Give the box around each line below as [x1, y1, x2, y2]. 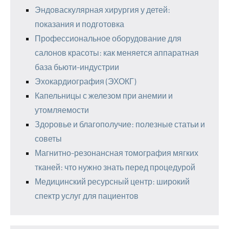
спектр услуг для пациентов [35, 191, 139, 200]
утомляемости [35, 105, 89, 114]
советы [35, 133, 62, 143]
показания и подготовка [35, 19, 124, 29]
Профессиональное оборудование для [35, 33, 181, 43]
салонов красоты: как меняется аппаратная [35, 48, 199, 57]
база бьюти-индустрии [35, 62, 119, 72]
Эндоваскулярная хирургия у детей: [35, 5, 170, 14]
